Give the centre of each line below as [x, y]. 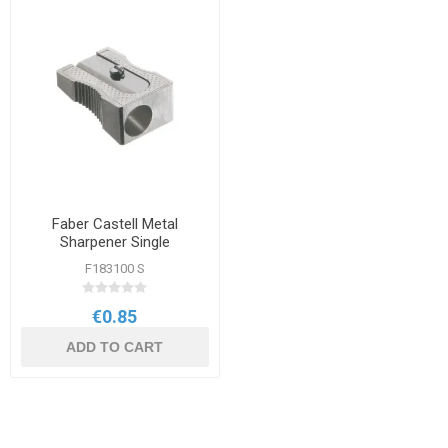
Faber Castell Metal [114, 224]
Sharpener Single [114, 242]
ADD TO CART [115, 347]
